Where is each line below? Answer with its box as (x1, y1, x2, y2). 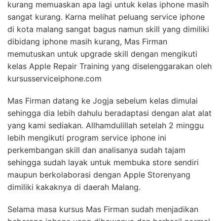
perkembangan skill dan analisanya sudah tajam (7, 145, 185, 155)
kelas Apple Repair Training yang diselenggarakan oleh (7, 61, 212, 71)
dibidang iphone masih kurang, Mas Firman (7, 36, 167, 46)
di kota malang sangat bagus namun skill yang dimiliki (7, 24, 209, 34)
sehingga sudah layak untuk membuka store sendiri (7, 157, 199, 167)
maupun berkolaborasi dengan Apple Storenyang (7, 169, 190, 180)
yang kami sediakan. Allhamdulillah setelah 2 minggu (7, 120, 204, 130)
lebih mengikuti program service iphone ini (7, 132, 166, 143)
